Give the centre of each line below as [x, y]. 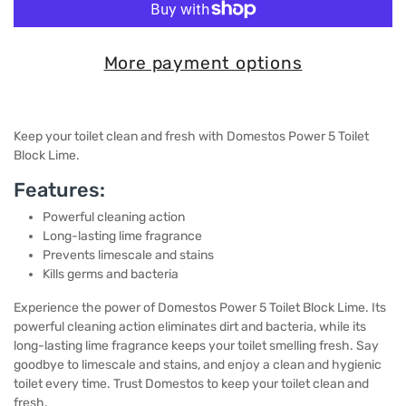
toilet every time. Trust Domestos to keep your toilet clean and [191, 383]
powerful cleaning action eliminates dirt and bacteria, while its [190, 326]
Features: [59, 189]
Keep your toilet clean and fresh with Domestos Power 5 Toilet [191, 136]
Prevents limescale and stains [128, 255]
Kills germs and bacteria [111, 274]
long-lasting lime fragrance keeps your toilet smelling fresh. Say [196, 345]
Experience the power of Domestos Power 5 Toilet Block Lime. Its [200, 307]
